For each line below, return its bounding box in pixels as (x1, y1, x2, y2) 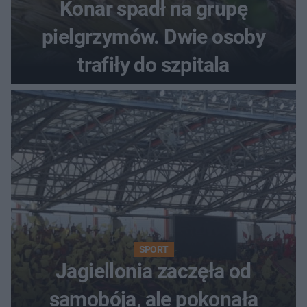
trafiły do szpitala (77, 53, 230, 77)
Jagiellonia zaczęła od (56, 259, 251, 284)
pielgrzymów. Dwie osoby (41, 25, 266, 49)
